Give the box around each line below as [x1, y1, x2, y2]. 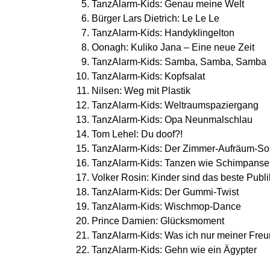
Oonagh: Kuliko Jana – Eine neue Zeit [92, 42, 254, 52]
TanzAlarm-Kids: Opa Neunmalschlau [92, 114, 253, 125]
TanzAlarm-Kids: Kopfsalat [92, 71, 205, 81]
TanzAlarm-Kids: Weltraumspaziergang [92, 99, 259, 110]
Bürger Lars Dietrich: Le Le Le [92, 13, 219, 24]
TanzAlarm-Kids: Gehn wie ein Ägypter [92, 244, 257, 255]
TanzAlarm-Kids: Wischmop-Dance [92, 201, 241, 212]
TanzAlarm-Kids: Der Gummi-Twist [92, 186, 239, 197]
